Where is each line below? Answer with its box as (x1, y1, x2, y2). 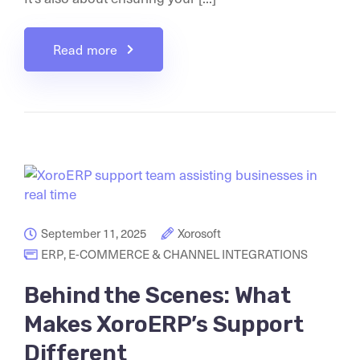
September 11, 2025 (41, 224, 146, 241)
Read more (53, 40, 118, 58)
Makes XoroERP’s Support (24, 310, 304, 337)
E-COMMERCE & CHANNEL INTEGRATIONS (68, 245, 308, 262)
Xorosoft (178, 224, 221, 241)
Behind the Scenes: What (24, 281, 291, 309)
